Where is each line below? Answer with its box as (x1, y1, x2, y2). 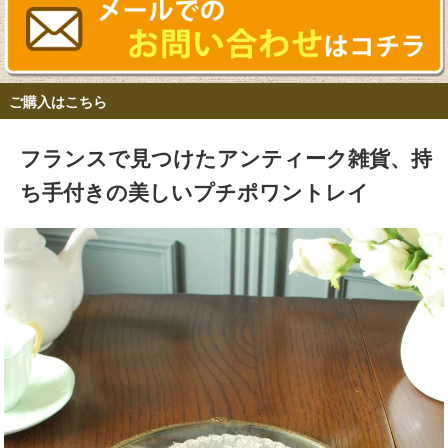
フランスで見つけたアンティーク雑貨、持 (20, 141, 432, 172)
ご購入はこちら (8, 91, 107, 112)
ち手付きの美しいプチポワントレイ (20, 175, 369, 206)
